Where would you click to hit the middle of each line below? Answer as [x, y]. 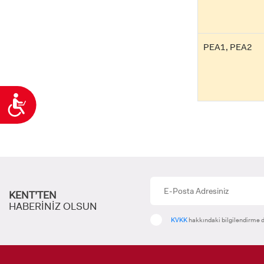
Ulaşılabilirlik [55, 100]
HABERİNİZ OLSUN [53, 206]
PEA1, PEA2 [227, 47]
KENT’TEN [33, 195]
